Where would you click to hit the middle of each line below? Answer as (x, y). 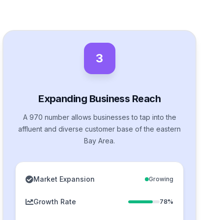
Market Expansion (64, 179)
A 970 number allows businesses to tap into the (99, 117)
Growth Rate (55, 201)
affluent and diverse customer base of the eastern (100, 129)
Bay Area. (100, 140)
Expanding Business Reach (100, 98)
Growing (161, 179)
